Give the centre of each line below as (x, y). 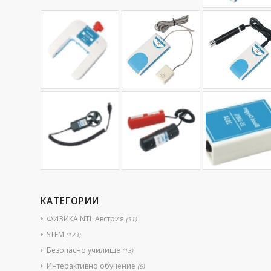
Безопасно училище (83, 250)
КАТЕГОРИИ (70, 201)
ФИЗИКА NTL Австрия (85, 218)
